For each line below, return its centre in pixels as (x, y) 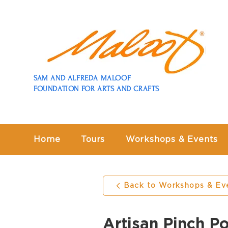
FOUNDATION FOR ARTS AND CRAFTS (96, 89)
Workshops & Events (172, 139)
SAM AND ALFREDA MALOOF (82, 78)
